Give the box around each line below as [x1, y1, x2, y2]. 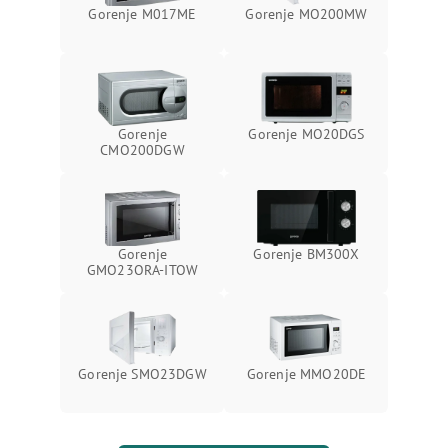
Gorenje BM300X [253, 245, 360, 263]
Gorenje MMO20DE [246, 365, 367, 383]
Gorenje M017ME [88, 5, 197, 23]
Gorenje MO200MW [245, 5, 368, 23]
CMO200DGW [100, 141, 185, 159]
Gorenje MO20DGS [248, 125, 365, 143]
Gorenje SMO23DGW [78, 365, 207, 383]
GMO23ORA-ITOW [87, 261, 198, 279]
